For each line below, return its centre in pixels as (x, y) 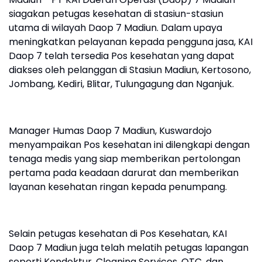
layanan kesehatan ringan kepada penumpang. (118, 187)
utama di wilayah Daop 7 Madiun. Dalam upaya (116, 28)
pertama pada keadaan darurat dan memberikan (124, 173)
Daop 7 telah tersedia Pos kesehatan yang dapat (122, 56)
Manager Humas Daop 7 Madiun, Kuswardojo (110, 131)
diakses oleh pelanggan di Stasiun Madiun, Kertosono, (130, 70)
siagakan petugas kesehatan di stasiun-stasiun (116, 14)
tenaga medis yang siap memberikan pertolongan (125, 159)
